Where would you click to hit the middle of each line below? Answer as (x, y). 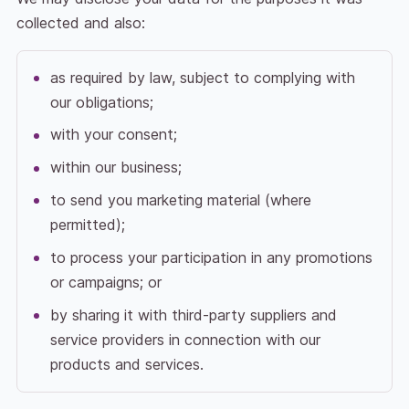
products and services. (126, 364)
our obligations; (101, 102)
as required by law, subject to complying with (202, 77)
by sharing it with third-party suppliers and (193, 315)
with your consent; (113, 135)
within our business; (115, 168)
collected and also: (80, 22)
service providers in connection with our (185, 339)
